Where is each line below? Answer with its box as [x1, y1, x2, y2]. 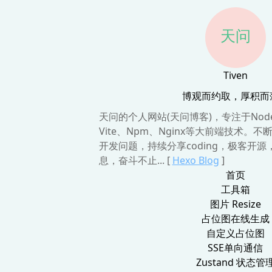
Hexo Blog [172, 154, 219, 167]
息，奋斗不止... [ [98, 154, 170, 167]
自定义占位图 [206, 226, 265, 240]
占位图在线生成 [201, 212, 270, 225]
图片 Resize [209, 197, 261, 211]
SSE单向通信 [208, 241, 263, 254]
